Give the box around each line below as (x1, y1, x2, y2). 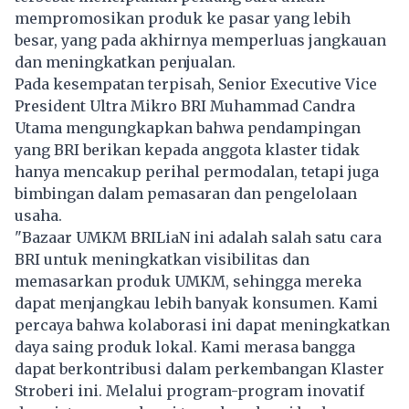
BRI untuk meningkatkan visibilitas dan (15, 250, 309, 269)
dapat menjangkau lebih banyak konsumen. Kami (15, 294, 378, 313)
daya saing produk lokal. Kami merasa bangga (15, 338, 355, 357)
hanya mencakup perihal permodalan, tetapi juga (15, 163, 379, 182)
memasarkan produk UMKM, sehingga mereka (15, 272, 362, 291)
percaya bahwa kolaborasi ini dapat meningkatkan (15, 316, 390, 335)
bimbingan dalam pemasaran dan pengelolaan (15, 184, 357, 204)
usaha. (15, 206, 66, 225)
